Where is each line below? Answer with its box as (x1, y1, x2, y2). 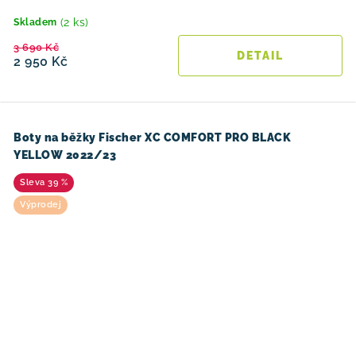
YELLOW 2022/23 (14, 149, 116, 161)
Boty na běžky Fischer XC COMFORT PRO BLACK (14, 131, 291, 144)
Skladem (14, 17, 57, 28)
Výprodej (20, 199, 61, 210)
